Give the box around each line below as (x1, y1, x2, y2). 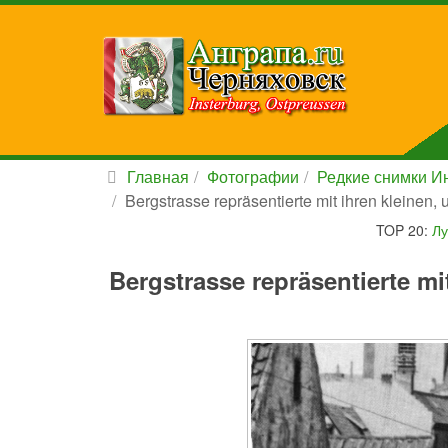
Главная (127, 165, 189, 188)
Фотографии (207, 165, 299, 188)
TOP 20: (375, 220, 432, 240)
